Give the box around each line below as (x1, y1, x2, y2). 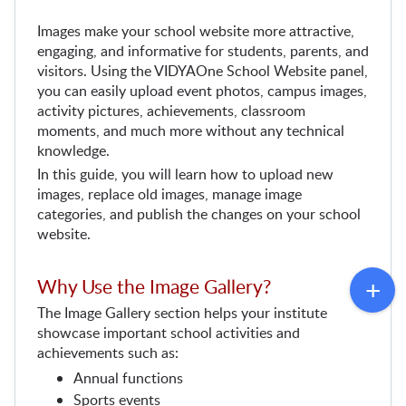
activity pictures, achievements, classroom (37, 101, 305, 121)
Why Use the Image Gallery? (37, 273, 271, 299)
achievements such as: (37, 343, 179, 362)
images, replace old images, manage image (37, 184, 302, 204)
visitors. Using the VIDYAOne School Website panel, (37, 61, 368, 81)
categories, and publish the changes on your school (37, 204, 361, 224)
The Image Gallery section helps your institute (37, 303, 327, 323)
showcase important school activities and (37, 323, 300, 343)
